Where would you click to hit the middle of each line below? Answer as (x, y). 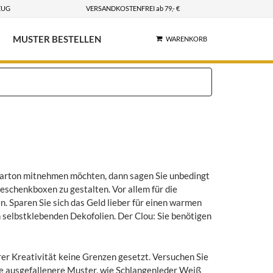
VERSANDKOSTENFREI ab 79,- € (133, 9)
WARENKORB (186, 38)
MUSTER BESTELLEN (57, 39)
